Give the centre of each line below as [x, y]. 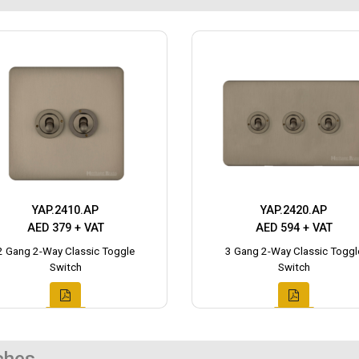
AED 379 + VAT [65, 228]
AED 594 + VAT [294, 228]
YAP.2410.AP [65, 211]
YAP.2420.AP [294, 211]
